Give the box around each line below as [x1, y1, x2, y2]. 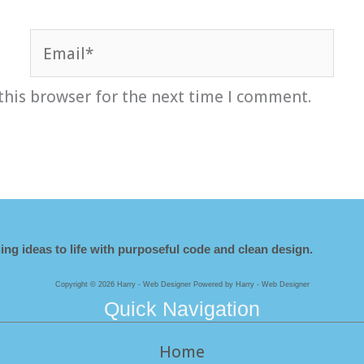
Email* [29, 29, 80, 51]
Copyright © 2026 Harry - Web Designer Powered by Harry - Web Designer [54, 279, 310, 288]
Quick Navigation [104, 297, 260, 320]
